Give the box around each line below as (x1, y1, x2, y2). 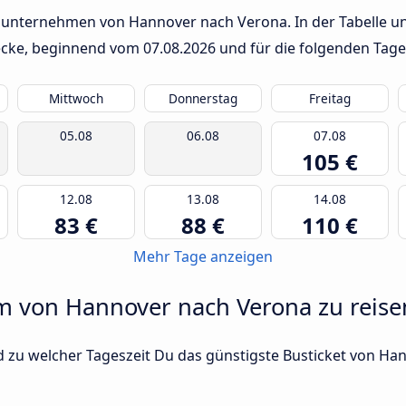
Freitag (309, 90, 351, 108)
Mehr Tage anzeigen (133, 246, 273, 267)
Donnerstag (169, 90, 237, 108)
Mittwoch (49, 90, 103, 108)
